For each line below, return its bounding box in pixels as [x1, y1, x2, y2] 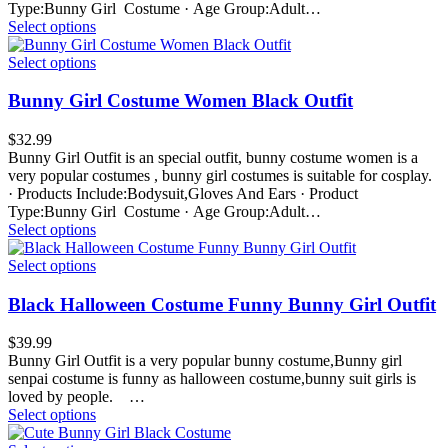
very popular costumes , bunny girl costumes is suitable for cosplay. [8, 166, 432, 184]
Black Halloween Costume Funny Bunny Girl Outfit [8, 293, 436, 315]
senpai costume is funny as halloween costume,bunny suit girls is [8, 370, 416, 388]
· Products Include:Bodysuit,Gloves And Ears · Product [8, 184, 358, 202]
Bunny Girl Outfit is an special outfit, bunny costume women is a [8, 148, 418, 166]
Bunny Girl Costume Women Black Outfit [8, 90, 353, 112]
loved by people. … [8, 388, 145, 406]
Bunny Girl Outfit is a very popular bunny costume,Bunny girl [8, 352, 402, 370]
